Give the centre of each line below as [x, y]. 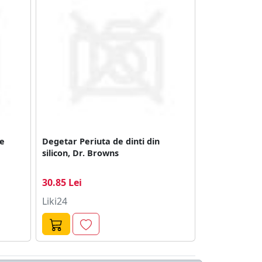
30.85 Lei [62, 182]
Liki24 [55, 201]
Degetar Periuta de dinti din [101, 141]
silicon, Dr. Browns [80, 153]
